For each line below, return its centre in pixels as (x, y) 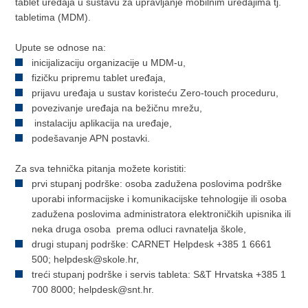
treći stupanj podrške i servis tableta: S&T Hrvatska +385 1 (159, 274)
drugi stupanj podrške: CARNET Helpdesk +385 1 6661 (152, 244)
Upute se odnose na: (61, 47)
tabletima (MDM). (53, 17)
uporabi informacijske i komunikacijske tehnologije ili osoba (159, 199)
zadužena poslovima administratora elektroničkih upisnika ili (162, 214)
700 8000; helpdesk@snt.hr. (93, 289)
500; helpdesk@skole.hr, (105, 259)
